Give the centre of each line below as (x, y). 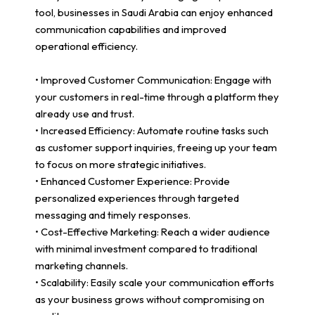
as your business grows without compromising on (150, 299)
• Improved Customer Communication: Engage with (153, 79)
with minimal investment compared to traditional (146, 248)
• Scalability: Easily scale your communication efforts (155, 282)
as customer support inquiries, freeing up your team (156, 147)
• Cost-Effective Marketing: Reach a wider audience (153, 231)
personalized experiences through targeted (137, 198)
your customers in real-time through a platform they (157, 96)
